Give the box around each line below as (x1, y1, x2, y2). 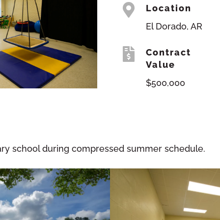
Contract (146, 47, 192, 57)
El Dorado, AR (146, 21, 203, 31)
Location (146, 2, 192, 13)
